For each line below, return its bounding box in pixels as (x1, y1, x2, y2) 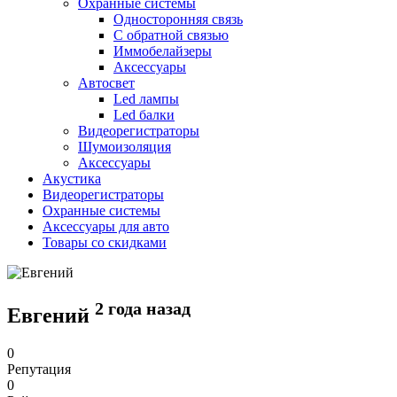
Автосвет (78, 75, 135, 90)
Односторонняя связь (113, 12, 243, 27)
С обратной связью (113, 27, 229, 43)
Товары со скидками (43, 235, 167, 250)
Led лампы (113, 91, 179, 106)
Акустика (43, 171, 101, 186)
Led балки (113, 107, 175, 122)
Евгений (7, 303, 95, 327)
